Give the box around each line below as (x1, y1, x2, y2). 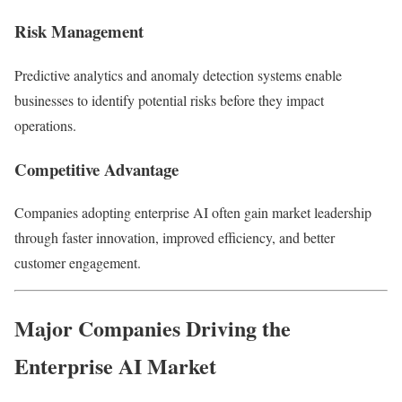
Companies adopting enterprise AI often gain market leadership (14, 203, 371, 223)
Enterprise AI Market (14, 350, 216, 382)
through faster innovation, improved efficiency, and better (14, 228, 335, 248)
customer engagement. (14, 253, 141, 273)
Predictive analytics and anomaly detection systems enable (14, 65, 342, 84)
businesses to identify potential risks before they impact (14, 90, 324, 109)
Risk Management (14, 19, 144, 44)
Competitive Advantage (14, 156, 179, 181)
